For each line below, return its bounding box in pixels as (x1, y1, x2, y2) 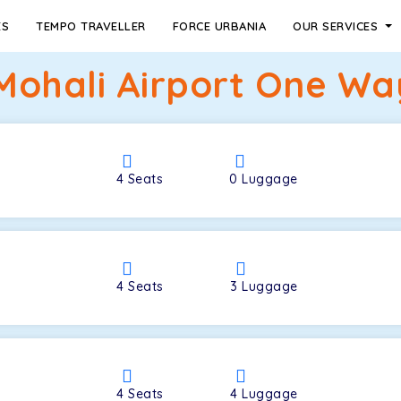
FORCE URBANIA (172, 19, 267, 33)
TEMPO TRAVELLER (36, 19, 146, 33)
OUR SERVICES (293, 19, 382, 33)
